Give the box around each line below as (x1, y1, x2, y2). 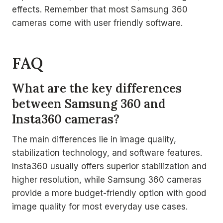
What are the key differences (12, 81, 182, 96)
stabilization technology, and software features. (12, 148, 202, 158)
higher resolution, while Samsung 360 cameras (12, 175, 202, 185)
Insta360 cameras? (12, 111, 119, 127)
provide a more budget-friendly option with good (12, 188, 206, 198)
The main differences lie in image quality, (12, 134, 176, 144)
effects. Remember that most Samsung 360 (12, 4, 188, 14)
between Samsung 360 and (12, 96, 166, 111)
